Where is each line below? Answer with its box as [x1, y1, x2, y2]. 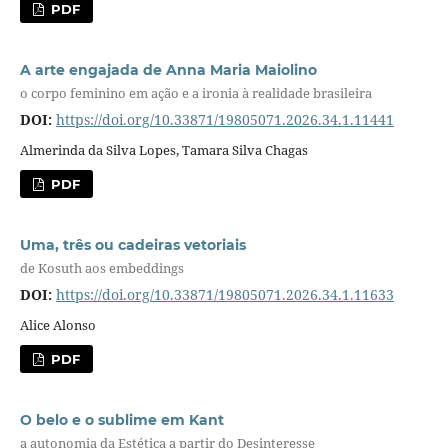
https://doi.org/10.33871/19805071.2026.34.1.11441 [55, 109, 394, 129]
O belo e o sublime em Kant [19, 410, 224, 429]
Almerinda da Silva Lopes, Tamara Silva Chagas [19, 140, 308, 159]
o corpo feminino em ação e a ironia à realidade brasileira [19, 84, 372, 103]
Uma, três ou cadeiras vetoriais [19, 235, 246, 254]
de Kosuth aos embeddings [19, 259, 184, 278]
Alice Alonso [19, 315, 96, 334]
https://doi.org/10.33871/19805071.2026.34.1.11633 [55, 284, 394, 304]
